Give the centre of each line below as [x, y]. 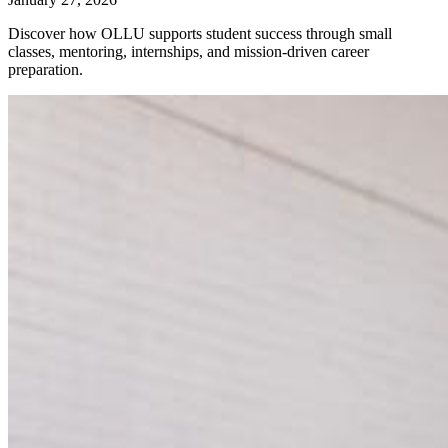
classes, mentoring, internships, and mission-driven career [188, 51]
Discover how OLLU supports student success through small [200, 33]
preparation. [45, 69]
